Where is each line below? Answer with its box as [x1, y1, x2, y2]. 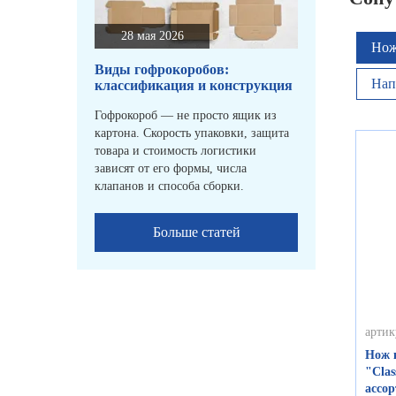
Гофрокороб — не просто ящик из [95, 109, 277, 123]
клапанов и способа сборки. [95, 179, 244, 194]
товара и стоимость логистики [95, 144, 256, 158]
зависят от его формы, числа [95, 162, 247, 176]
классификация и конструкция [95, 78, 293, 94]
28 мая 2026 [120, 29, 184, 43]
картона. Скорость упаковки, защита [95, 126, 289, 141]
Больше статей [152, 225, 240, 240]
